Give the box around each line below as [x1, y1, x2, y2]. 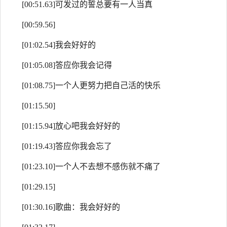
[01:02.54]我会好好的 [22, 41, 96, 49]
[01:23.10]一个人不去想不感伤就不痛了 [22, 162, 161, 171]
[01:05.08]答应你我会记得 [22, 61, 112, 69]
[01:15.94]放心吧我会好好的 [22, 122, 120, 130]
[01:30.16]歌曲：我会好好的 [22, 203, 120, 211]
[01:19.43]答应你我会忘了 [22, 142, 112, 150]
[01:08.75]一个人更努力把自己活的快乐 [22, 81, 161, 90]
